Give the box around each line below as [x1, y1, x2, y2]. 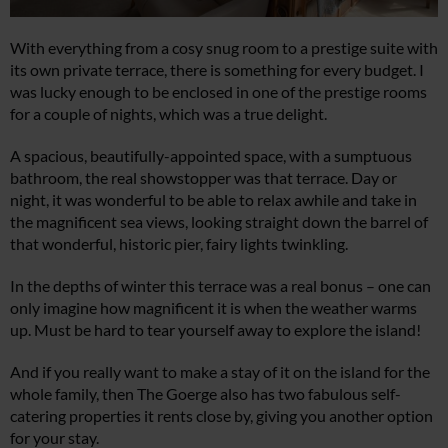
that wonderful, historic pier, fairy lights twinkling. [10, 233, 348, 253]
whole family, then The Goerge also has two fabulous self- [10, 383, 401, 403]
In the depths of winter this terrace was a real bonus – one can [10, 275, 431, 295]
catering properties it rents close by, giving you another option [10, 405, 433, 425]
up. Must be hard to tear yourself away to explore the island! [10, 319, 421, 339]
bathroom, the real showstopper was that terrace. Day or [10, 167, 397, 187]
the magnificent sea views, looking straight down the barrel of [10, 211, 428, 231]
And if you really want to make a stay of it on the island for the [10, 361, 430, 381]
